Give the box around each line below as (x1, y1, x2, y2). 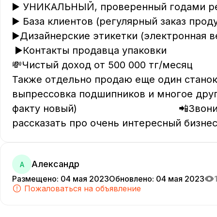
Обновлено (109, 174, 152, 184)
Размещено (12, 174, 57, 184)
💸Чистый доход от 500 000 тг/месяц (12, 59, 201, 71)
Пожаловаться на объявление (24, 184, 141, 193)
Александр (31, 159, 79, 169)
